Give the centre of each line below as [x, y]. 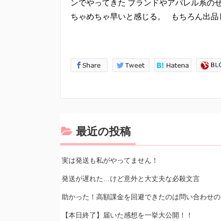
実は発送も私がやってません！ [110, 161]
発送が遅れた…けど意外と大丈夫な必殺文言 [131, 179]
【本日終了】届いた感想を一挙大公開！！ [127, 215]
